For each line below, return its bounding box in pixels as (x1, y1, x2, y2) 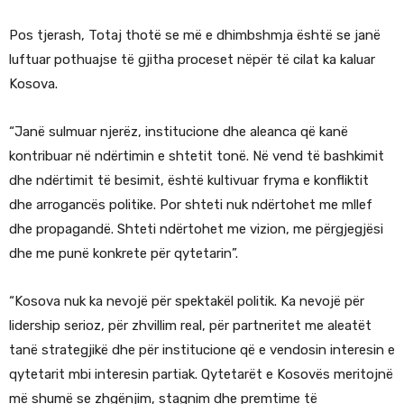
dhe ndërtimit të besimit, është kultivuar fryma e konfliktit (9, 172, 369, 189)
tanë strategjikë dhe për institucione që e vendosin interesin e (9, 342, 395, 359)
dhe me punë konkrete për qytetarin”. (9, 245, 238, 262)
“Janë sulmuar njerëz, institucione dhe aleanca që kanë (9, 124, 348, 141)
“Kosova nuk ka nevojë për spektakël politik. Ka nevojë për (9, 293, 364, 310)
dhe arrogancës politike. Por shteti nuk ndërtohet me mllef (9, 197, 372, 214)
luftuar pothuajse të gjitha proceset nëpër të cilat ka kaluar (9, 51, 375, 69)
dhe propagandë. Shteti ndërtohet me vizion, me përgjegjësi (9, 221, 383, 238)
